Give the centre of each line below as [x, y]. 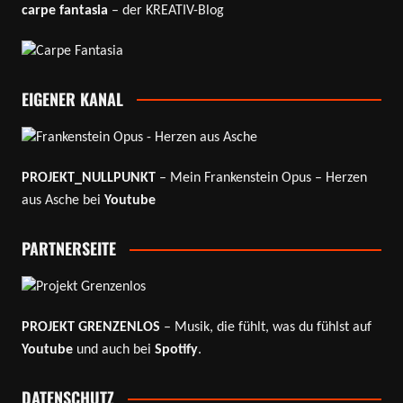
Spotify [176, 350]
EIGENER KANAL [72, 99]
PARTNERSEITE [68, 249]
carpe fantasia [64, 10]
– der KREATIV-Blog [166, 10]
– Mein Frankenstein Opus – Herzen [261, 179]
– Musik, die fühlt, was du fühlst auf [265, 328]
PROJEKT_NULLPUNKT [88, 179]
